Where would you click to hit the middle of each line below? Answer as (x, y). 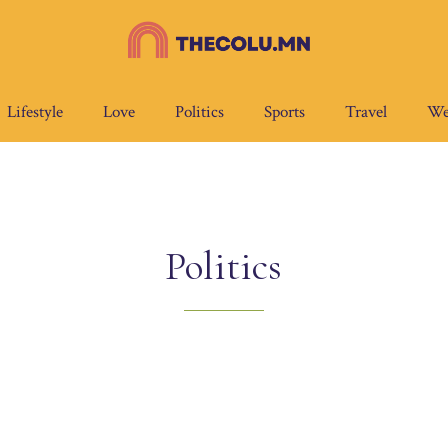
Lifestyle (35, 112)
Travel (366, 112)
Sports (284, 112)
